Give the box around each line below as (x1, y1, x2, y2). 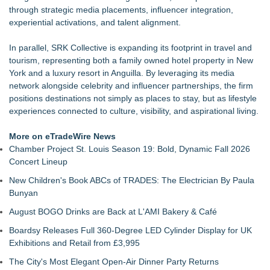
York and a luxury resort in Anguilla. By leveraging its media (9, 68, 234, 78)
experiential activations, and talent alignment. (9, 17, 181, 27)
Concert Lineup (9, 157, 67, 166)
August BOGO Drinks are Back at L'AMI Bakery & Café (9, 207, 217, 216)
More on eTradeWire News (9, 131, 116, 141)
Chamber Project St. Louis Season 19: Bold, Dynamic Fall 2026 (9, 144, 250, 154)
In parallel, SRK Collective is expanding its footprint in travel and (9, 43, 252, 52)
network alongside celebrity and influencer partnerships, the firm (9, 81, 253, 90)
